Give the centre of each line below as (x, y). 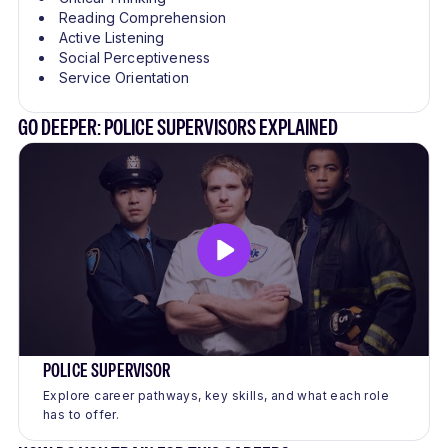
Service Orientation (124, 78)
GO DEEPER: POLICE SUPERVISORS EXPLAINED (178, 127)
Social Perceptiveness (135, 58)
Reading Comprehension (143, 18)
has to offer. (81, 415)
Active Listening (112, 38)
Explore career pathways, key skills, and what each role (216, 396)
